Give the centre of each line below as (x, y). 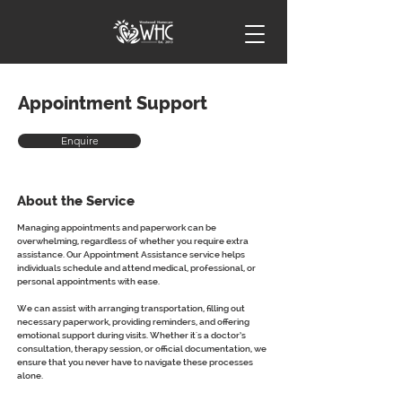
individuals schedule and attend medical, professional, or (137, 268)
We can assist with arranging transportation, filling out (132, 308)
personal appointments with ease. (88, 281)
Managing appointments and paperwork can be (118, 227)
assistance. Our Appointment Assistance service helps (132, 254)
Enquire (79, 140)
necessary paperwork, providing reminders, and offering (134, 322)
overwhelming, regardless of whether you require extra (134, 241)
